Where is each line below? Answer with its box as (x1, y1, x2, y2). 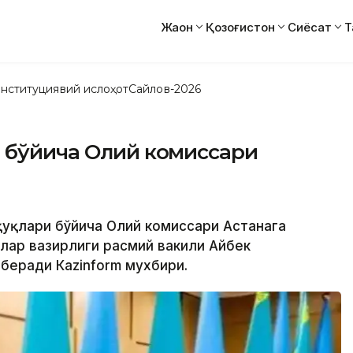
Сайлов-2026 (128, 81, 201, 96)
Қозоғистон (206, 19, 275, 35)
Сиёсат (288, 19, 332, 35)
